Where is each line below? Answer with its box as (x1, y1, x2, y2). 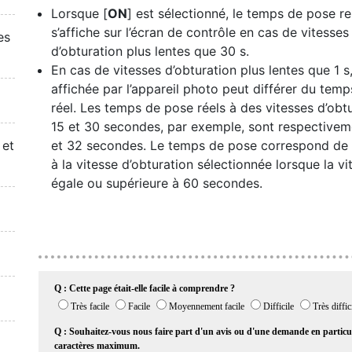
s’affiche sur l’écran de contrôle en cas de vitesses (51, 24, 349, 40)
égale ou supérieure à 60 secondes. (51, 175, 262, 191)
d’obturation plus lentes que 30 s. (51, 43, 249, 59)
